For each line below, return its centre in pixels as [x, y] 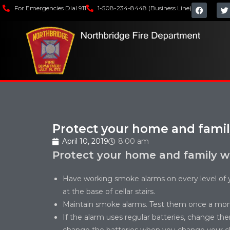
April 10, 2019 [85, 141]
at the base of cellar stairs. [109, 192]
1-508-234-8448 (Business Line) [145, 8]
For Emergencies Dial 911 [50, 8]
